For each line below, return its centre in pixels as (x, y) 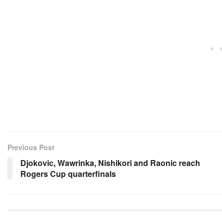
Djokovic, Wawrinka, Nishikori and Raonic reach (110, 163)
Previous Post (31, 147)
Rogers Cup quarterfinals (68, 174)
